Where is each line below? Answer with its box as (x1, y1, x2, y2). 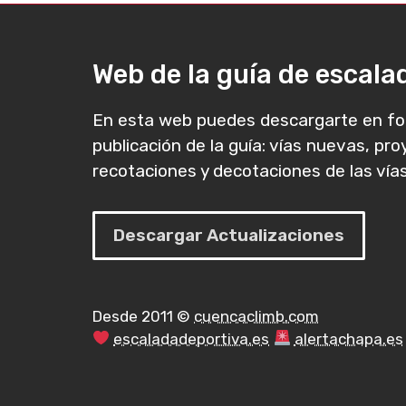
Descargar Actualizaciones (113, 224, 344, 246)
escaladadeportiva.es (113, 329, 270, 348)
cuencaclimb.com (194, 306, 319, 325)
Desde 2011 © (92, 306, 194, 325)
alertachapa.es (294, 329, 403, 348)
